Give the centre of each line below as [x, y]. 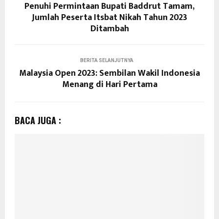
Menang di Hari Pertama [109, 85]
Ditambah [109, 29]
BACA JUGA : [38, 120]
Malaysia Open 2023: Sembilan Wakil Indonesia [109, 73]
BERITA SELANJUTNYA [107, 60]
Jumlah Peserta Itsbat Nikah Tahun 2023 [109, 18]
